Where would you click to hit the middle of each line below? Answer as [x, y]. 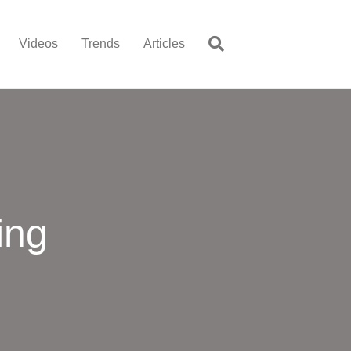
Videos [38, 43]
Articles [164, 43]
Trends [101, 43]
